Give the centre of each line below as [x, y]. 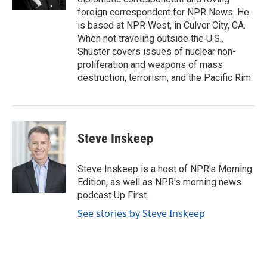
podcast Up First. [113, 195]
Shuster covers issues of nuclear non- [157, 52]
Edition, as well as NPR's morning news [159, 182]
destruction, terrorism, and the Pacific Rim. [165, 78]
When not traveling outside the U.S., [150, 38]
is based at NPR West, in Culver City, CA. [162, 25]
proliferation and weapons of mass [150, 65]
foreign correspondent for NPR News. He [163, 12]
